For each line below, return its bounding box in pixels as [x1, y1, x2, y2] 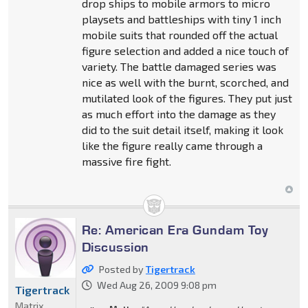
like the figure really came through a [81, 138, 263, 152]
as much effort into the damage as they [81, 107, 276, 120]
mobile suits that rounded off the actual [81, 27, 278, 41]
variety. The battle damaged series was [81, 59, 276, 73]
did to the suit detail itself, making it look [81, 122, 283, 136]
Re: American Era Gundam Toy [81, 221, 269, 238]
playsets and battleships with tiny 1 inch [81, 12, 281, 25]
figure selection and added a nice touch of [81, 43, 289, 57]
